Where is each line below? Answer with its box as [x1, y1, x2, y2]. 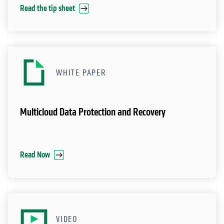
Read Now [20, 149, 50, 160]
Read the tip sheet [20, 3, 75, 14]
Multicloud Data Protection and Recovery [20, 105, 165, 119]
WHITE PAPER [56, 67, 106, 78]
